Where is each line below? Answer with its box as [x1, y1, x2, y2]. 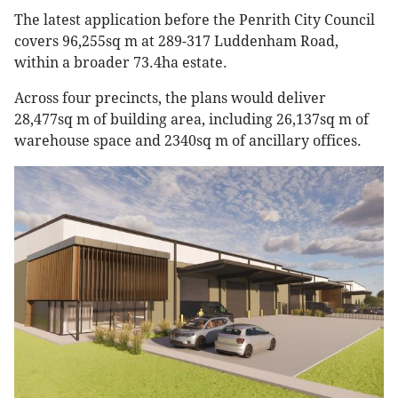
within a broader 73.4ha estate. [14, 54, 227, 72]
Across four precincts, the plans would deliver [14, 90, 326, 107]
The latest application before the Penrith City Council [14, 12, 375, 29]
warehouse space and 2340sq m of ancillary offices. [14, 132, 362, 150]
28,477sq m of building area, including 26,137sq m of [14, 111, 369, 129]
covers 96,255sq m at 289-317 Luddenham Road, [14, 33, 338, 51]
